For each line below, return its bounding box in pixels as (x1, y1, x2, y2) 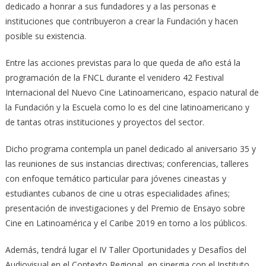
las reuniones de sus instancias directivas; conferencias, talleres (5, 157, 249, 169)
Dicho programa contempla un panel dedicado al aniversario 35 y (5, 142, 256, 154)
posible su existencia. (5, 30, 86, 42)
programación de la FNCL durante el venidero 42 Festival (5, 71, 224, 83)
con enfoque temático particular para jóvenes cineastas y (5, 172, 226, 184)
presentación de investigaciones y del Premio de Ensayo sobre (5, 202, 245, 214)
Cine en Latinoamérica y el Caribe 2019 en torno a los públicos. (5, 217, 247, 229)
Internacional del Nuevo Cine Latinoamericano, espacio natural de (5, 86, 259, 98)
